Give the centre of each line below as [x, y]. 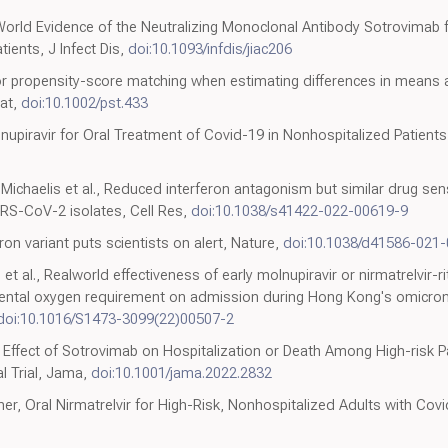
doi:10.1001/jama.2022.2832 [181, 372]
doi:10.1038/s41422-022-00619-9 [299, 210]
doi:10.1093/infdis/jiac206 [210, 48]
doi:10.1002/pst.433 [84, 102]
